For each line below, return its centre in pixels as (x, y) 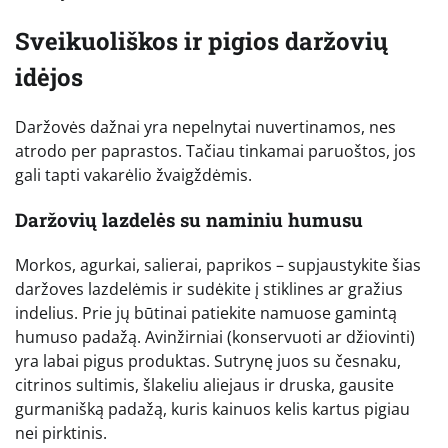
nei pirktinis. (61, 432)
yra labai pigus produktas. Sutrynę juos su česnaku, (208, 360)
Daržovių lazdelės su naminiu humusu (189, 220)
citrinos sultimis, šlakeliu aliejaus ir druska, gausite (204, 384)
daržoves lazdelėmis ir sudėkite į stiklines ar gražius (209, 288)
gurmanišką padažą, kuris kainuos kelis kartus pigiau (212, 408)
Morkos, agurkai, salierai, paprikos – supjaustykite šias (218, 264)
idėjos (49, 77)
